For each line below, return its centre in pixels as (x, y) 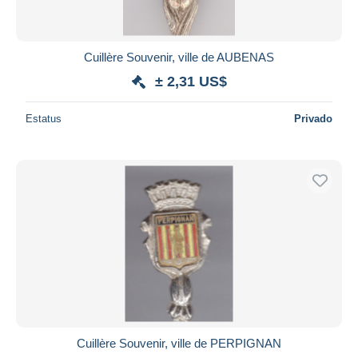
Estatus (44, 118)
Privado (313, 118)
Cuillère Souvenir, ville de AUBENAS (179, 57)
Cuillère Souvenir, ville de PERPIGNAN (179, 343)
